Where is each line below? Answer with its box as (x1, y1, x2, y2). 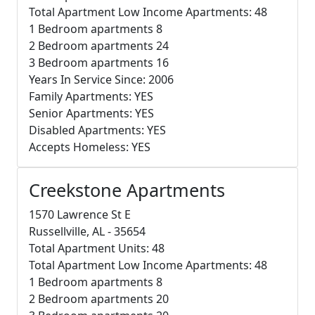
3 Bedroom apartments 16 (29, 54, 169, 70)
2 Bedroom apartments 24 (29, 37, 169, 53)
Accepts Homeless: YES (29, 139, 150, 155)
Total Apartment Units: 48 (29, 240, 165, 256)
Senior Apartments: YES (29, 105, 154, 121)
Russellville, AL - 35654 (29, 223, 146, 239)
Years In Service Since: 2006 (29, 71, 174, 87)
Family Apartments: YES (29, 88, 153, 104)
